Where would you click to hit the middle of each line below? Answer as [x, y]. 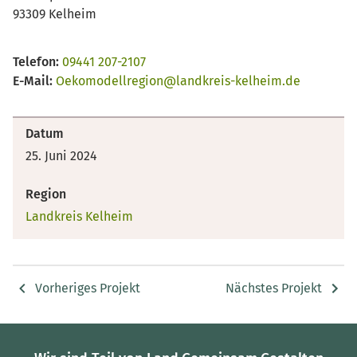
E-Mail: [33, 80]
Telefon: [36, 61]
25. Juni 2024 [61, 155]
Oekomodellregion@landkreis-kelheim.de [178, 80]
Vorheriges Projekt [88, 288]
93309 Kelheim [55, 14]
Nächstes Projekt [274, 288]
